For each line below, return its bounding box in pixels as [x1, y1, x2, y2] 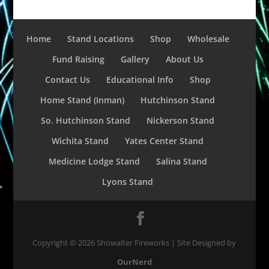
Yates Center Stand [125, 135, 204, 147]
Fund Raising [52, 53, 104, 65]
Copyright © [32, 237, 79, 248]
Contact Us [44, 74, 90, 85]
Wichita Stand [52, 135, 109, 147]
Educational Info [106, 74, 174, 85]
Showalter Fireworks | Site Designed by [95, 237, 237, 248]
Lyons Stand [102, 176, 154, 187]
